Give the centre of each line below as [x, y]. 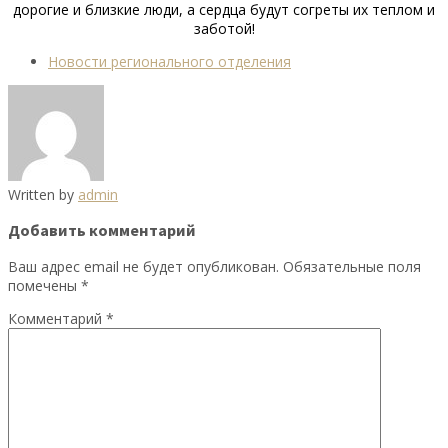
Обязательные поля [352, 266]
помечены [44, 285]
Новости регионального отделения [169, 61]
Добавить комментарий [102, 230]
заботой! [224, 28]
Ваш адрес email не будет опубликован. [143, 266]
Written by [43, 194]
